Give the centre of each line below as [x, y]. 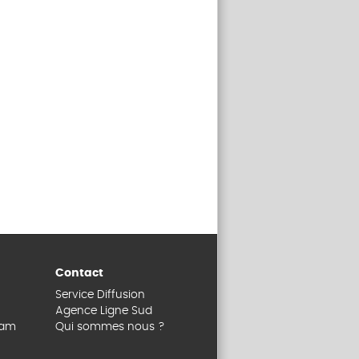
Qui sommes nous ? [110, 327]
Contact [79, 274]
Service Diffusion [100, 294]
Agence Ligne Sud [104, 311]
